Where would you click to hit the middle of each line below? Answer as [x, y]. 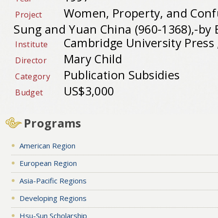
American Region [47, 145]
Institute [32, 44]
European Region [48, 163]
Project [29, 14]
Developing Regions [53, 198]
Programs [53, 123]
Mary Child [93, 59]
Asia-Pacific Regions [53, 180]
